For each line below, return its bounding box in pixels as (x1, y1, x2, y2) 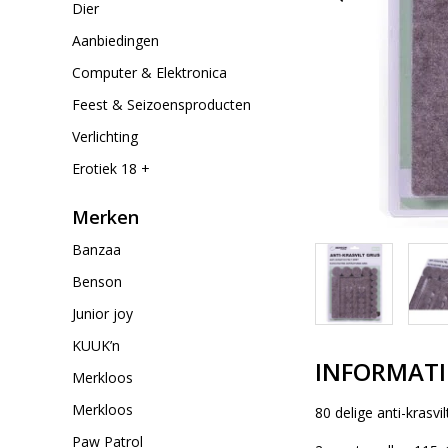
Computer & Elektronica (72, 63, 227, 82)
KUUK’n (72, 336, 120, 355)
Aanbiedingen (72, 31, 159, 50)
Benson (72, 272, 122, 291)
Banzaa (72, 240, 121, 259)
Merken (72, 205, 139, 229)
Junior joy (72, 304, 133, 323)
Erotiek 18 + (72, 159, 150, 178)
